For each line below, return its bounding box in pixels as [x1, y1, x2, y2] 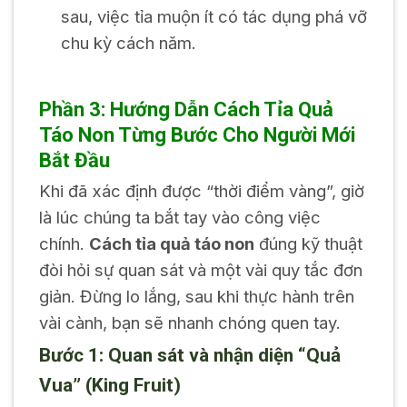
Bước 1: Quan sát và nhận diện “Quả [38, 343, 341, 366]
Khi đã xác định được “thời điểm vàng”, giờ [38, 180, 364, 201]
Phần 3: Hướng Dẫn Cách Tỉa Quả [38, 97, 333, 121]
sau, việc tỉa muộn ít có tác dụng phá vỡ [60, 5, 367, 26]
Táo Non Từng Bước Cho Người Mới [38, 123, 355, 146]
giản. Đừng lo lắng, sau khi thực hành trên [38, 285, 354, 306]
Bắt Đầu [38, 148, 110, 172]
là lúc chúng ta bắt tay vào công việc [38, 206, 321, 227]
